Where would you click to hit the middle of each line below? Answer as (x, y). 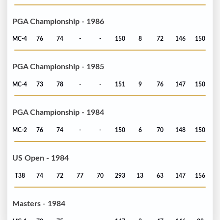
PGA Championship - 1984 (58, 113)
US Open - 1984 (41, 158)
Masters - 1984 (39, 204)
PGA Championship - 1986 (58, 21)
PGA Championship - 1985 (58, 67)
